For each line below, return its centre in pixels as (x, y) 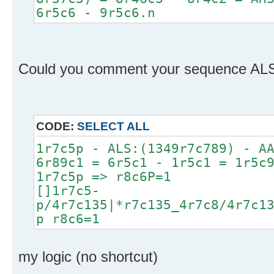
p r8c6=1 (68, 219)
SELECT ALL (113, 127)
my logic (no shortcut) (88, 257)
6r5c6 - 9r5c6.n (96, 13)
